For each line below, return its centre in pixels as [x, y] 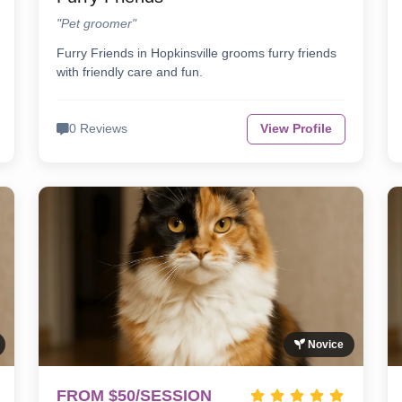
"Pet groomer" [97, 24]
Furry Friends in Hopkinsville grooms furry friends [197, 53]
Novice [324, 345]
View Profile [296, 129]
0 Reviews [99, 129]
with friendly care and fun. [130, 72]
